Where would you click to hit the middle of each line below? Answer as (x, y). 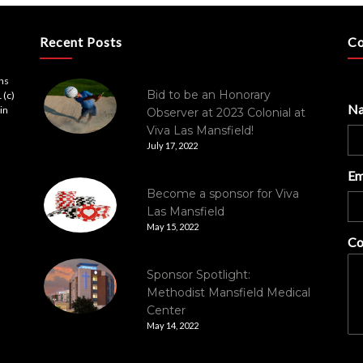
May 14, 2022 (172, 325)
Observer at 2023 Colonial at (226, 113)
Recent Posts (81, 42)
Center (166, 310)
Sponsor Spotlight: (198, 275)
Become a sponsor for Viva (222, 194)
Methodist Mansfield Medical (228, 293)
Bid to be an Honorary (208, 95)
